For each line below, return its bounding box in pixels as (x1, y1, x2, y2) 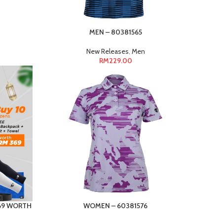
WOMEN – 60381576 (83, 201, 148, 211)
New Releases (86, 46, 129, 56)
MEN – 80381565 (89, 27, 142, 37)
